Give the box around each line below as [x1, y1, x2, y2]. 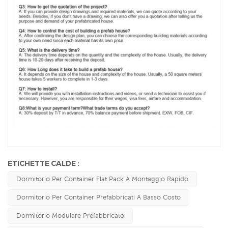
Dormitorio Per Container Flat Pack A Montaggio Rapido [16, 175, 188, 183]
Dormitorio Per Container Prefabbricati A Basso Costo [16, 193, 181, 202]
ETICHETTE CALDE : [8, 159, 79, 168]
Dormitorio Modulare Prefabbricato [16, 212, 124, 220]
